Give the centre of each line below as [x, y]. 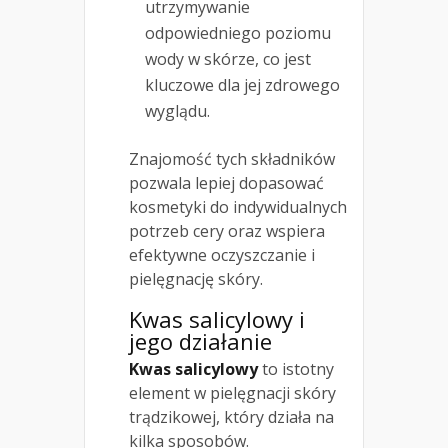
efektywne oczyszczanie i [222, 254]
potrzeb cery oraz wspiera [227, 230]
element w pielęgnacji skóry [232, 392]
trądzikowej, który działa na [231, 416]
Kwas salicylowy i [217, 318]
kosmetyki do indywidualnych [238, 206]
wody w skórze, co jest [228, 58]
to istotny [296, 368]
